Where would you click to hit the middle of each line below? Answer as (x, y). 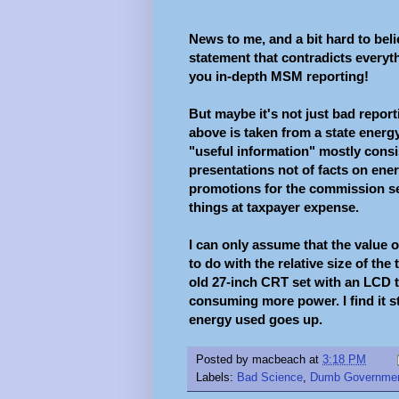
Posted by (224, 359)
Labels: (216, 377)
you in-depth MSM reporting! (279, 76)
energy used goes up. (256, 319)
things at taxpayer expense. (274, 207)
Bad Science (270, 377)
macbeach (279, 359)
